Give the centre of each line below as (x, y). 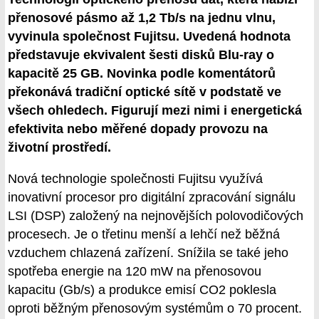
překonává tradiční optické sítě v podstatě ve (145, 92)
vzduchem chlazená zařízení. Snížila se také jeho (148, 253)
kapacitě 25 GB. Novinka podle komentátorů (142, 74)
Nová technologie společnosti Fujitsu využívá (135, 179)
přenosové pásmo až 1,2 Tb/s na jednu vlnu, (142, 18)
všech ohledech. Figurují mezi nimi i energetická (155, 111)
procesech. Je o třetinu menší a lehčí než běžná (144, 235)
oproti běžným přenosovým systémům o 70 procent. (155, 309)
